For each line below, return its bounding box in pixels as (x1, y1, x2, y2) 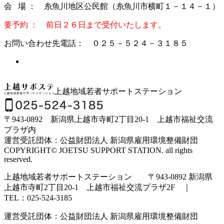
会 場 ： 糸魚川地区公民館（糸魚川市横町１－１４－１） (4, 2, 220, 11)
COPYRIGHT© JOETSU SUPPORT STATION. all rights (4, 145, 192, 154)
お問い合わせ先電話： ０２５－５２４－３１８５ (4, 39, 188, 48)
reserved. (4, 154, 32, 163)
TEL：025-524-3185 (4, 193, 72, 202)
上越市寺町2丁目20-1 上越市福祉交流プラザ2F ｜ (4, 182, 199, 191)
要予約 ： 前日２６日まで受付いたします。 (4, 20, 166, 29)
